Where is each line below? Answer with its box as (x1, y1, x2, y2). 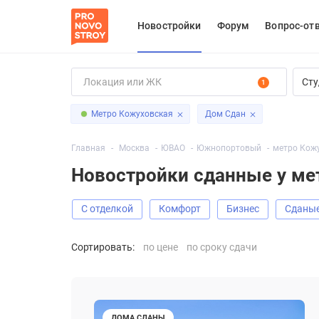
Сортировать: (71, 241, 135, 253)
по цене (143, 241, 178, 253)
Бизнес (233, 203, 259, 215)
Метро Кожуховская (98, 109, 173, 119)
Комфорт (165, 203, 201, 215)
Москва (119, 143, 150, 153)
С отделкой (88, 203, 133, 215)
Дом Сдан (211, 109, 246, 119)
